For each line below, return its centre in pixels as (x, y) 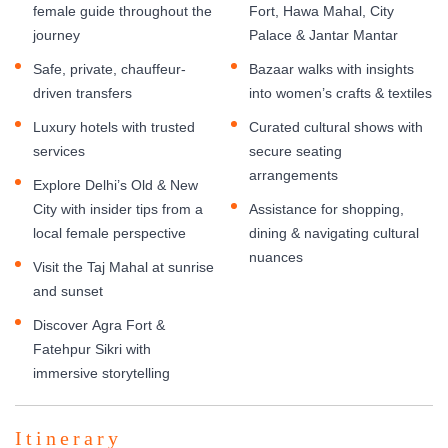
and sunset (68, 290)
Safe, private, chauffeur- (109, 68)
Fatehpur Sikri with (92, 348)
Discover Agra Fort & (99, 324)
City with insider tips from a (118, 208)
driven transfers (82, 92)
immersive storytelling (101, 372)
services (59, 150)
